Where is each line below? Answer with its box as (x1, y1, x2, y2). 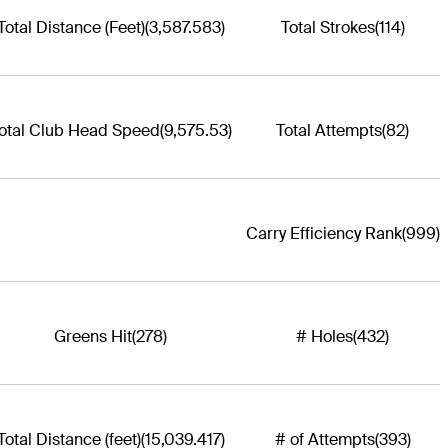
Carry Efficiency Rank (245, 222, 402, 244)
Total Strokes (280, 16, 375, 38)
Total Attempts (276, 119, 383, 141)
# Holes (296, 325, 354, 347)
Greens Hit (54, 325, 132, 347)
